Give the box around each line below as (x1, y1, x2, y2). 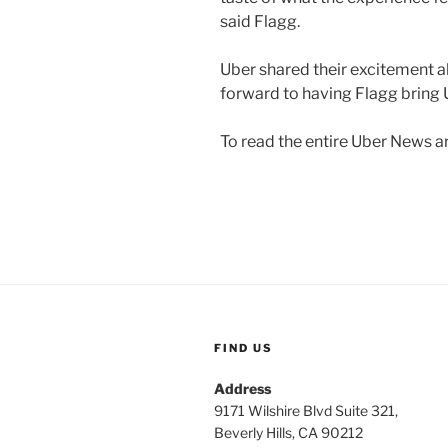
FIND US (214, 340, 273, 355)
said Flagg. (220, 11, 300, 31)
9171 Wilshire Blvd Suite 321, (214, 401, 398, 419)
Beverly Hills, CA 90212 (214, 423, 363, 441)
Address (214, 379, 271, 397)
